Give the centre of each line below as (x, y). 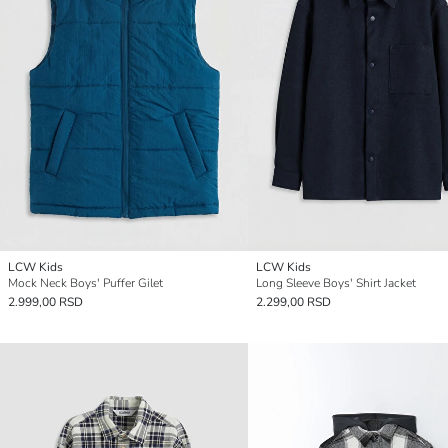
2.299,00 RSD (293, 302)
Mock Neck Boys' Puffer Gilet (85, 283)
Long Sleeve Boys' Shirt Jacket (336, 283)
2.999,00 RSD (45, 302)
